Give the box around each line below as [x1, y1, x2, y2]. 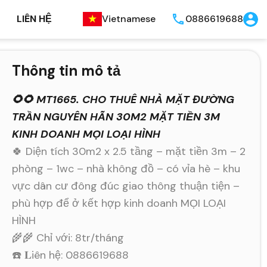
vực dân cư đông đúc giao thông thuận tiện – [12, 178, 240, 193]
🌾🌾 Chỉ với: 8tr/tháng [12, 230, 125, 245]
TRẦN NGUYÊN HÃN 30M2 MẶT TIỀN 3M [12, 109, 221, 124]
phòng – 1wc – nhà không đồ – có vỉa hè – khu [12, 161, 241, 176]
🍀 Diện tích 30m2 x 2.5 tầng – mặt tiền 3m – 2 [12, 144, 246, 159]
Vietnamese [102, 13, 156, 26]
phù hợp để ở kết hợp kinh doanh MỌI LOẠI [12, 195, 226, 210]
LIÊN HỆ [17, 13, 52, 26]
